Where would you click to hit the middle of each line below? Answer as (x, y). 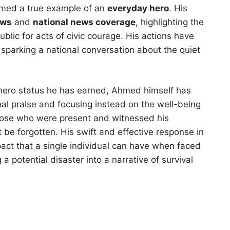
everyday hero (138, 8)
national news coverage (84, 22)
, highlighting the (170, 22)
